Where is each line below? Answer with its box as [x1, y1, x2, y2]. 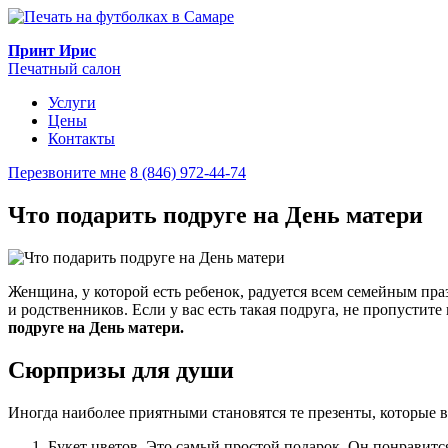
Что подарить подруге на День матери [8, 201, 423, 228]
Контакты [48, 130, 115, 147]
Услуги [48, 94, 96, 111]
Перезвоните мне [8, 164, 126, 181]
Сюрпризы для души [8, 356, 234, 383]
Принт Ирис [8, 42, 96, 59]
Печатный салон [8, 60, 121, 77]
